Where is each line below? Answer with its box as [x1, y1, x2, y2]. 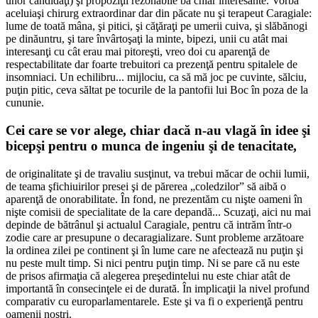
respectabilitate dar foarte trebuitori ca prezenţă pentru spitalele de [6, 58, 297, 71]
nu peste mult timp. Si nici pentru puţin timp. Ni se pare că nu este [6, 256, 300, 269]
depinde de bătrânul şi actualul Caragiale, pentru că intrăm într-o [6, 218, 292, 231]
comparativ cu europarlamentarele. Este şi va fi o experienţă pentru [6, 295, 303, 307]
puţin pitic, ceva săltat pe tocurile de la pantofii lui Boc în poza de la [6, 84, 308, 97]
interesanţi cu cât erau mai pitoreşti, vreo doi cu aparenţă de [6, 45, 270, 58]
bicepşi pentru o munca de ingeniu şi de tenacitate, [6, 138, 297, 154]
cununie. [6, 97, 44, 109]
